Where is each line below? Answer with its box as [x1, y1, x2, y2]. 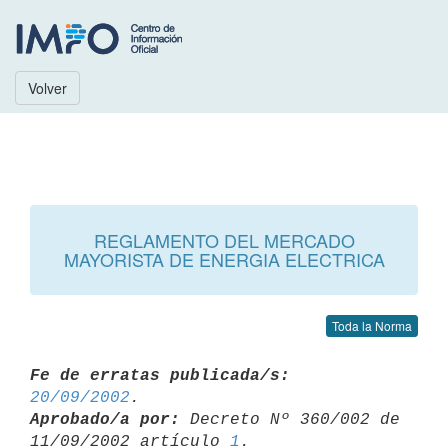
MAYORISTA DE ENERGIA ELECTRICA [63, 246, 385, 272]
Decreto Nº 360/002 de [180, 410, 400, 429]
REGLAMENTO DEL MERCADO [93, 227, 355, 253]
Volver [28, 78, 67, 98]
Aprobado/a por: [30, 410, 180, 429]
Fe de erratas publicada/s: [30, 366, 290, 385]
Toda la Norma [332, 317, 412, 334]
